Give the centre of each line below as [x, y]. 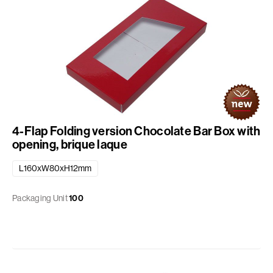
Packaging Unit [40, 198]
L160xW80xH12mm [55, 168]
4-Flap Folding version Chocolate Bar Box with [136, 131]
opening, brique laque [70, 144]
